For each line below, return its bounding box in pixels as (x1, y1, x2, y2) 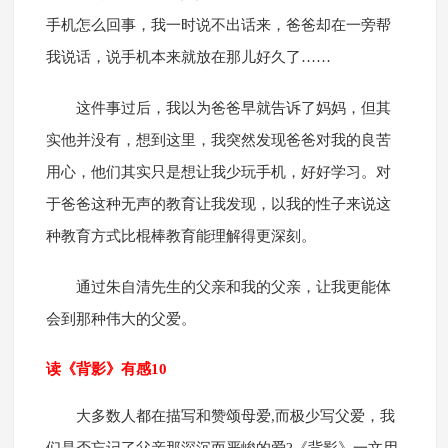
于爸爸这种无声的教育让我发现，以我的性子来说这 (45, 196, 391, 213)
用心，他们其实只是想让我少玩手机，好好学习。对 (45, 164, 391, 181)
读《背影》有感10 (45, 361, 167, 378)
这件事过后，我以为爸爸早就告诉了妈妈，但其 (75, 100, 391, 117)
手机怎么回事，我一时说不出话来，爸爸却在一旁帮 (45, 17, 391, 34)
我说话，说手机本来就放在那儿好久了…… (45, 49, 331, 66)
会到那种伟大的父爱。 (45, 311, 196, 328)
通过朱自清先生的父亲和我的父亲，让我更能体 (75, 279, 391, 296)
